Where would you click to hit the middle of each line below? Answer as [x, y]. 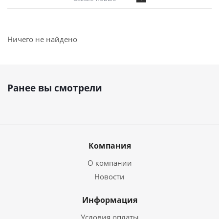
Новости [109, 176]
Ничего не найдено [42, 39]
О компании [109, 163]
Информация [109, 200]
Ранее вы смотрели [55, 88]
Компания [109, 146]
